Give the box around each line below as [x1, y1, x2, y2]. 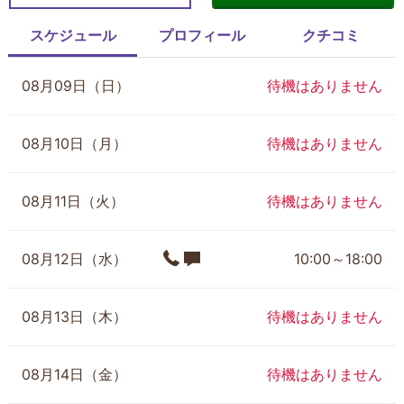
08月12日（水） [22, 250, 127, 268]
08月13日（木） [22, 308, 127, 326]
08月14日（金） [22, 365, 127, 383]
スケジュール [29, 26, 116, 44]
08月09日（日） [22, 77, 130, 95]
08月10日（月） [22, 134, 127, 152]
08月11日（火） [22, 192, 124, 210]
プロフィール [158, 26, 245, 44]
